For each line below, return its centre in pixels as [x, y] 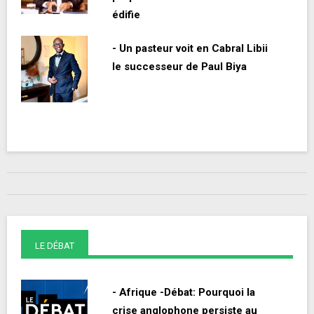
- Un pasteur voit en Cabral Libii [190, 49]
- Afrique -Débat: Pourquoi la [184, 293]
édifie [126, 15]
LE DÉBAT [55, 246]
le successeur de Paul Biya [179, 67]
